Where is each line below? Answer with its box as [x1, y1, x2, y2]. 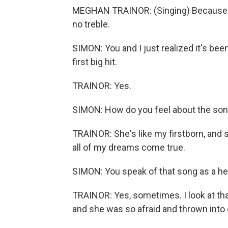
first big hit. [72, 56, 117, 67]
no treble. [72, 19, 110, 30]
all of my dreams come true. [72, 142, 185, 153]
